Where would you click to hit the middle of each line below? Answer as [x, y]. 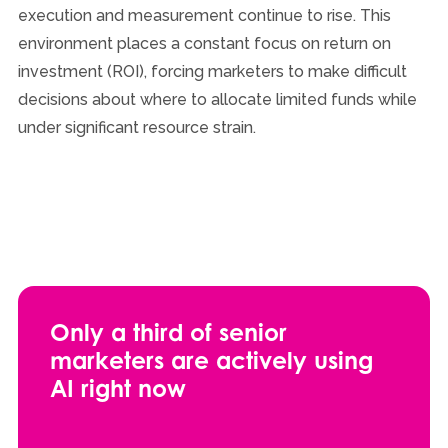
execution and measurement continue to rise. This [204, 15]
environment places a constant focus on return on [204, 43]
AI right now [117, 387]
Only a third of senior [168, 331]
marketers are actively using [211, 359]
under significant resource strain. [136, 127]
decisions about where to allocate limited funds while [217, 99]
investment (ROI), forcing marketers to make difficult [212, 71]
